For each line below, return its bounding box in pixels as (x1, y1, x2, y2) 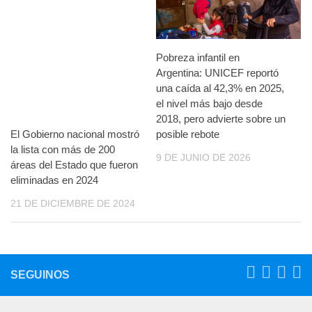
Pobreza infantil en (156, 52, 240, 64)
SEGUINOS (10, 269, 70, 281)
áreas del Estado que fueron (10, 159, 138, 171)
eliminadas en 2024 (10, 174, 98, 187)
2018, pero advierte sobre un (156, 113, 286, 125)
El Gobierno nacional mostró (10, 128, 139, 141)
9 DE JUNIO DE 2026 (156, 152, 251, 164)
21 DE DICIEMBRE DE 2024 (10, 198, 135, 210)
